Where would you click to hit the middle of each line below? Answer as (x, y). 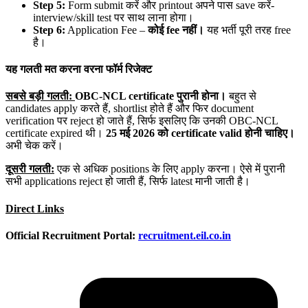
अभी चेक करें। (34, 146)
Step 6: (49, 30)
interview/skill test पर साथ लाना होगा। (113, 17)
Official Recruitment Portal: (72, 235)
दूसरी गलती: (30, 169)
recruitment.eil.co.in (185, 235)
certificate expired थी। (56, 133)
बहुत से (241, 96)
